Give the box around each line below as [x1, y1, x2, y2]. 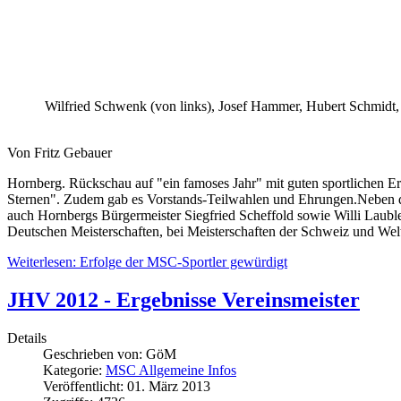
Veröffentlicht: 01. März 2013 [43, 379, 210, 395]
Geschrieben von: [43, 346, 146, 363]
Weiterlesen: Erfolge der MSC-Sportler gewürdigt [7, 254, 287, 270]
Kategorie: [43, 363, 106, 379]
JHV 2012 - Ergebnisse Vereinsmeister [7, 288, 360, 312]
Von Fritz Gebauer [7, 145, 112, 161]
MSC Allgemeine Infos [106, 363, 236, 379]
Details [7, 330, 47, 346]
